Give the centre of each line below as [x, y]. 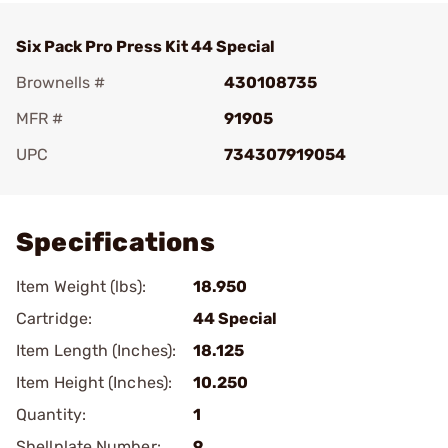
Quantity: [51, 414]
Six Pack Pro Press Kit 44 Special [145, 46]
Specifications [115, 242]
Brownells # [60, 82]
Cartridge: [54, 318]
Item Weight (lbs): [81, 286]
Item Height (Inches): [94, 382]
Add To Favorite [103, 182]
